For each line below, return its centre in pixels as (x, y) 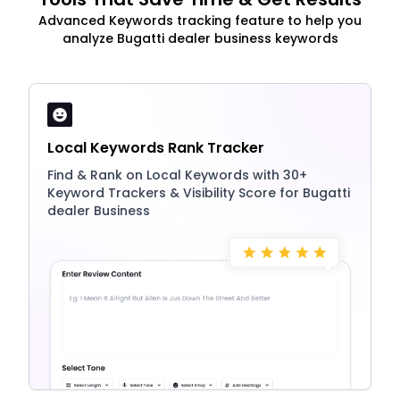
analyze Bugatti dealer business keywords (200, 38)
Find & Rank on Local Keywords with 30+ (177, 175)
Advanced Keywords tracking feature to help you (200, 20)
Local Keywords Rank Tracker (156, 147)
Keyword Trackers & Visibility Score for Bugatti (199, 192)
